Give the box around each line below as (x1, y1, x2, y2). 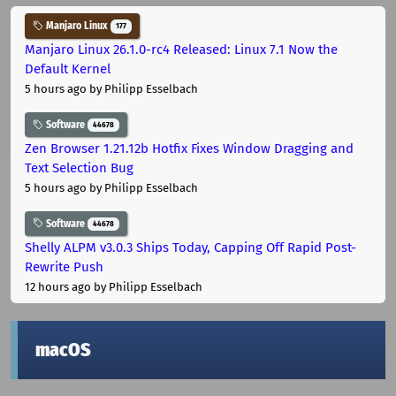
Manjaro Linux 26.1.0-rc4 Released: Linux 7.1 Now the (25, 42, 338, 58)
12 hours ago (25, 279, 91, 293)
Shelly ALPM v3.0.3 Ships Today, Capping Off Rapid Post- (25, 239, 356, 255)
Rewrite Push (25, 258, 103, 275)
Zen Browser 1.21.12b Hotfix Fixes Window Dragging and (25, 140, 354, 156)
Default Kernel (25, 61, 110, 78)
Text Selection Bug (25, 159, 133, 176)
